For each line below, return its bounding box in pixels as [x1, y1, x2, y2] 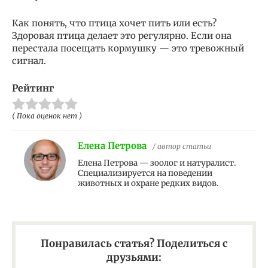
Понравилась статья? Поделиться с [40, 236, 228, 250]
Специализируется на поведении [78, 167, 212, 178]
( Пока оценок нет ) [12, 111, 82, 120]
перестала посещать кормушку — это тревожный [12, 42, 244, 54]
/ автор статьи [153, 141, 211, 151]
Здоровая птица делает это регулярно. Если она [12, 29, 232, 41]
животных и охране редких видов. [78, 178, 218, 188]
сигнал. [12, 54, 46, 66]
